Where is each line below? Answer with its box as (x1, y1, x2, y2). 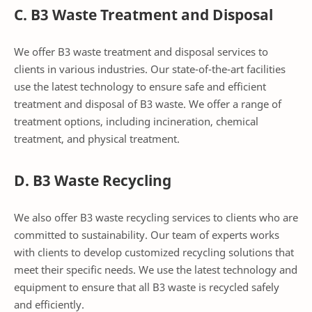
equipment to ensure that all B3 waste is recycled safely (14, 280, 279, 294)
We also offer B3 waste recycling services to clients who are (14, 210, 298, 224)
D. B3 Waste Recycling (14, 170, 171, 190)
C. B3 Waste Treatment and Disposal (14, 4, 273, 24)
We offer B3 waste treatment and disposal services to (14, 45, 268, 59)
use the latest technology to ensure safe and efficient (14, 79, 266, 94)
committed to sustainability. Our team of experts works (14, 228, 279, 242)
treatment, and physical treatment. (14, 132, 180, 146)
